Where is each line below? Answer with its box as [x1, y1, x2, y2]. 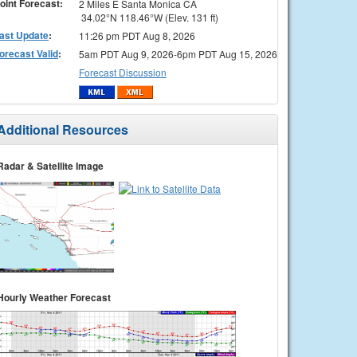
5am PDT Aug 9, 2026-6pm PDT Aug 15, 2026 [78, 46, 277, 61]
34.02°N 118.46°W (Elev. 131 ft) [78, 10, 218, 24]
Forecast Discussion [78, 65, 167, 79]
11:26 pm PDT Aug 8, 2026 [78, 28, 195, 42]
